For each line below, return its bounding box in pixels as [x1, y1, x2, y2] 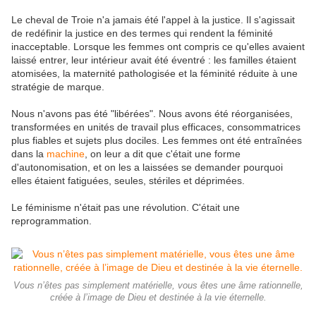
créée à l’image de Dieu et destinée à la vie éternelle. [49, 293, 267, 303]
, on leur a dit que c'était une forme [85, 148, 241, 160]
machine [47, 148, 85, 160]
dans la [11, 148, 47, 160]
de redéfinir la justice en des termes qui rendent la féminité [11, 28, 273, 39]
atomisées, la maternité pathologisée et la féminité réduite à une [11, 68, 298, 80]
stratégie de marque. [11, 81, 104, 93]
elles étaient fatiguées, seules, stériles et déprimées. [11, 175, 245, 187]
